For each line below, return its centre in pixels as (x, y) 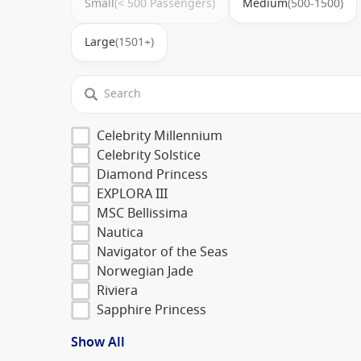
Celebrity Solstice (149, 155)
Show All (98, 342)
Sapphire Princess (151, 310)
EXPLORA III (132, 194)
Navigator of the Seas (162, 252)
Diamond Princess (152, 174)
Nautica (120, 232)
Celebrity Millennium (160, 136)
